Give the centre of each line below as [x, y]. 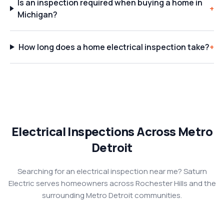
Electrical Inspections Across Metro [112, 131]
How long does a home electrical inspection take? [114, 47]
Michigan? [38, 14]
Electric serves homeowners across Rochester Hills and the [112, 183]
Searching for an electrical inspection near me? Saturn [112, 171]
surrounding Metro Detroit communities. [112, 195]
